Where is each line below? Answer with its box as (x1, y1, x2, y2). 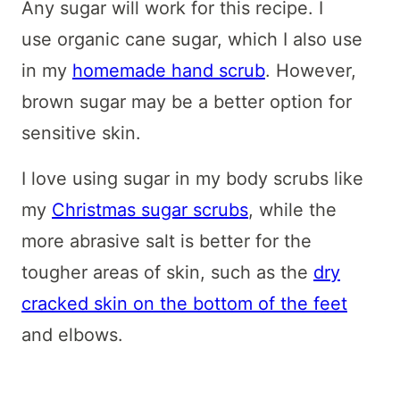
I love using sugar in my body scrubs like (21, 167, 363, 189)
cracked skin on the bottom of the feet (21, 292, 347, 314)
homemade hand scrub (72, 59, 265, 81)
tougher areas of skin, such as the (21, 261, 313, 283)
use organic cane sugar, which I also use (21, 28, 362, 50)
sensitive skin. (21, 121, 141, 144)
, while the (248, 198, 337, 221)
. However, (265, 59, 356, 81)
